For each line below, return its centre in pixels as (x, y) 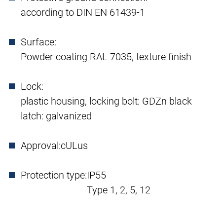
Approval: (41, 146)
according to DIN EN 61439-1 (83, 13)
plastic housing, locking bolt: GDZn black (106, 101)
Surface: (38, 42)
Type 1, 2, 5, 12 (119, 190)
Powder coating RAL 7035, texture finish (106, 57)
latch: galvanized (56, 116)
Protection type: (54, 175)
